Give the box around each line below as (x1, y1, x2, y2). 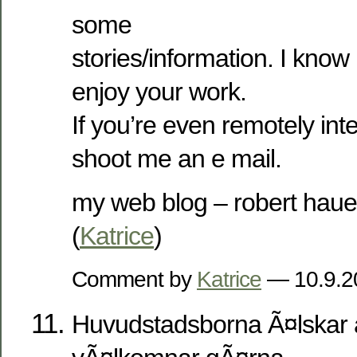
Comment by (72, 266, 197, 292)
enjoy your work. (72, 76, 246, 106)
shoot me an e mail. (72, 143, 281, 173)
